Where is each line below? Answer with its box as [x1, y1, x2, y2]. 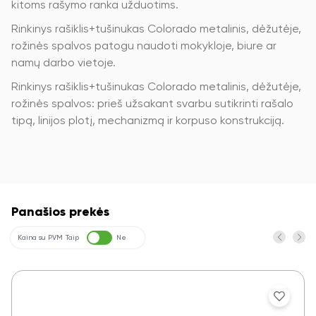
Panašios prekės [11, 206, 109, 219]
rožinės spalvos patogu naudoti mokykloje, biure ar [11, 41, 276, 53]
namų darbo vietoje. [11, 58, 116, 70]
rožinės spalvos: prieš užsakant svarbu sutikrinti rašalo [11, 99, 293, 111]
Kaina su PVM [18, 234, 63, 242]
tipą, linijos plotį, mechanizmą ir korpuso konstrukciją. [11, 116, 284, 128]
